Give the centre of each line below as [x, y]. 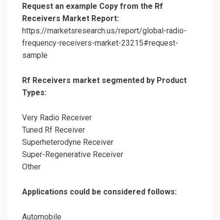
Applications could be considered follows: [99, 192]
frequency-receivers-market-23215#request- [100, 43]
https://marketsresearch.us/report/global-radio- [104, 31]
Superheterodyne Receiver [68, 142]
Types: [34, 93]
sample [35, 55]
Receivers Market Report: [70, 19]
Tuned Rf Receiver [54, 130]
